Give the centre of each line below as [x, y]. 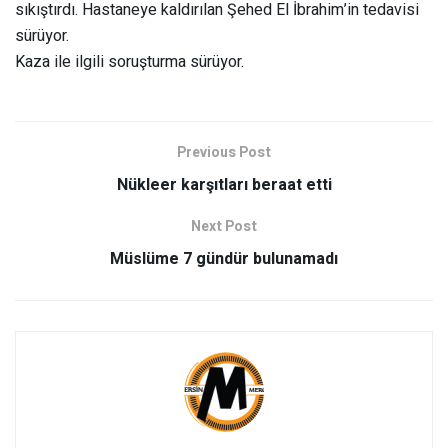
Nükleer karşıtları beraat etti [224, 184]
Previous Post [224, 152]
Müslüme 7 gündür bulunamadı [224, 258]
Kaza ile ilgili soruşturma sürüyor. [129, 61]
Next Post [224, 226]
